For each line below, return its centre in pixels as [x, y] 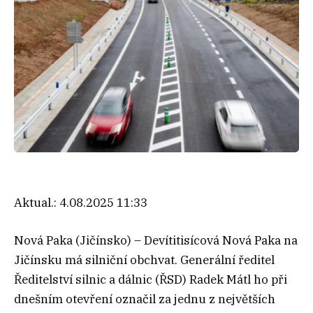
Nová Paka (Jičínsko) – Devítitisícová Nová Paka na [156, 240]
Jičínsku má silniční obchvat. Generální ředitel [144, 260]
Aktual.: [37, 202]
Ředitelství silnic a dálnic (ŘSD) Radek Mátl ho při [151, 279]
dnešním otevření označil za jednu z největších [145, 299]
